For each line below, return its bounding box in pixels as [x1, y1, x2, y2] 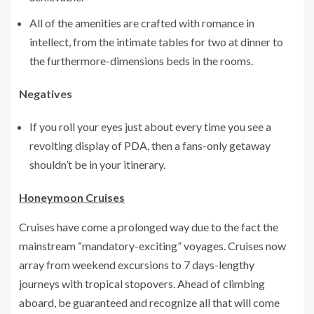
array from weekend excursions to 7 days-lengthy [19, 257, 254, 271]
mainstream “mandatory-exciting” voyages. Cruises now [19, 238, 286, 252]
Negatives [19, 86, 72, 100]
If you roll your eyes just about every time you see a [29, 119, 271, 133]
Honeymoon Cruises [19, 190, 125, 204]
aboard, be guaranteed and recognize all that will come [19, 295, 280, 309]
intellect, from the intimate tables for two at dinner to [29, 34, 283, 48]
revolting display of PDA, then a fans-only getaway [29, 138, 271, 152]
